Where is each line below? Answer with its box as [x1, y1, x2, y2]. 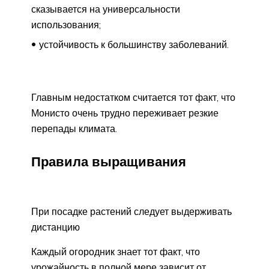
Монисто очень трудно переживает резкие [31, 106, 219, 119]
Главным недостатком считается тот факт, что [31, 91, 235, 103]
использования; [31, 18, 101, 31]
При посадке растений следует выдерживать [31, 205, 232, 218]
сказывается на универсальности [31, 2, 180, 15]
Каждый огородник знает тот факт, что [31, 246, 200, 258]
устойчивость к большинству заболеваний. [39, 38, 229, 50]
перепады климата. [31, 122, 117, 134]
